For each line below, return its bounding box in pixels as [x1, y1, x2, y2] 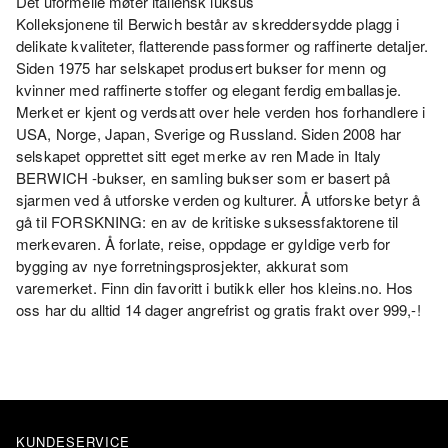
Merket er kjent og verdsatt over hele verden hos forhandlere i [16, 100, 426, 122]
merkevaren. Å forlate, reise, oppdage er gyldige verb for [16, 232, 391, 254]
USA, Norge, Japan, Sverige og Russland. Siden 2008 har [16, 122, 402, 144]
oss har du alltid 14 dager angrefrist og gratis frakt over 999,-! [16, 298, 421, 320]
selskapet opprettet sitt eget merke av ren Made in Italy [16, 144, 382, 166]
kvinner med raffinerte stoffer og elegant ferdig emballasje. [16, 78, 401, 100]
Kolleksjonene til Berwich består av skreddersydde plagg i [16, 12, 400, 34]
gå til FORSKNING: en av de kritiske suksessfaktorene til [16, 210, 399, 232]
